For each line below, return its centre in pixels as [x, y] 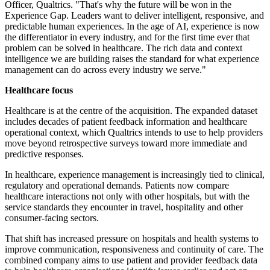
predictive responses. [44, 154]
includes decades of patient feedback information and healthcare [126, 122]
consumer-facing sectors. [52, 218]
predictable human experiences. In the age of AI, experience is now [132, 27]
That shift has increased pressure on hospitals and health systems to [132, 239]
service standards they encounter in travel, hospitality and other [124, 207]
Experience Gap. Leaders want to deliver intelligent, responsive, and [134, 16]
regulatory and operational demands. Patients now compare [117, 186]
